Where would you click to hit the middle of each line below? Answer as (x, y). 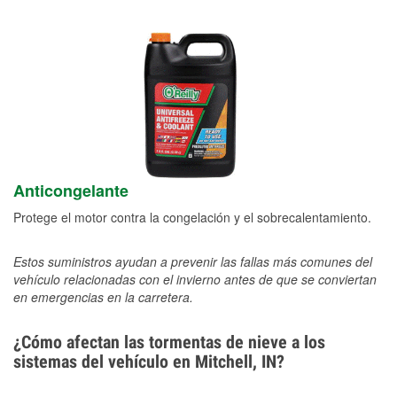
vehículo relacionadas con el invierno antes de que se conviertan (195, 280)
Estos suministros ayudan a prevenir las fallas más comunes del (193, 262)
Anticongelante (71, 191)
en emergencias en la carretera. (103, 297)
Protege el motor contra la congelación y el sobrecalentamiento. (192, 218)
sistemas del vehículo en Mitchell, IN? (149, 362)
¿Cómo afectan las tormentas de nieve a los (169, 343)
